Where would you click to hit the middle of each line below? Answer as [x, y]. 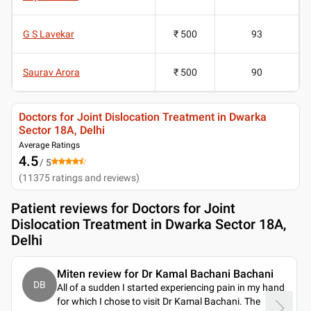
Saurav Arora [51, 72]
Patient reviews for [72, 208]
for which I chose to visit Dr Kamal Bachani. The [159, 301]
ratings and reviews [94, 177]
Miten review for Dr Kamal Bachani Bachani [165, 274]
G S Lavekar [49, 34]
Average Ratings [49, 145]
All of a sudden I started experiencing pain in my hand [171, 287]
